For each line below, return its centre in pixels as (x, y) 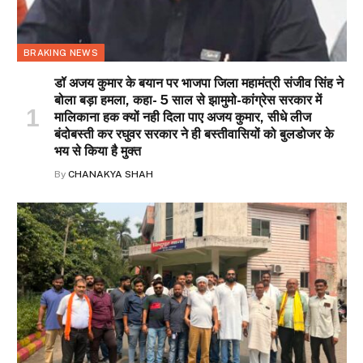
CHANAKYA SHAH (111, 175)
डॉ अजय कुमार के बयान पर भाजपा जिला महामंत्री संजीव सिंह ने (199, 83)
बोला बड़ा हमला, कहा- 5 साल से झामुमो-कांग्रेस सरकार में (188, 100)
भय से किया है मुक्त (98, 152)
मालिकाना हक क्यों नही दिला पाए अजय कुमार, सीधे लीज (183, 117)
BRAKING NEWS (61, 53)
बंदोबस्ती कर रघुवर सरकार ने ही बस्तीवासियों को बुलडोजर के (194, 135)
